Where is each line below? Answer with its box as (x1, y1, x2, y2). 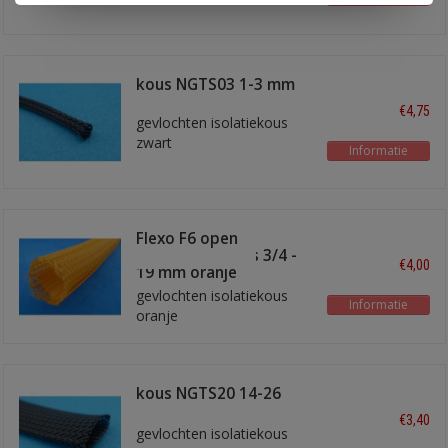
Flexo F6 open (136, 228, 239, 250)
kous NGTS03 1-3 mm (136, 73, 296, 95)
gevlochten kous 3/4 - (136, 245, 298, 267)
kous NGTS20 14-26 (136, 383, 282, 404)
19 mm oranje (136, 262, 238, 284)
